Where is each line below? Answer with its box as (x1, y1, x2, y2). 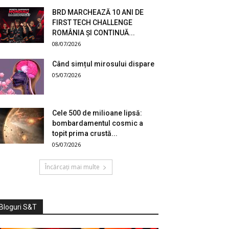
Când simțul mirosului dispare (52, 60, 154, 68)
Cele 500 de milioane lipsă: (52, 109, 142, 118)
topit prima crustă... (52, 129, 118, 138)
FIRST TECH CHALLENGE (52, 18, 132, 27)
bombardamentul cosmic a (52, 119, 143, 128)
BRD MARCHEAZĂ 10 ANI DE (52, 8, 144, 17)
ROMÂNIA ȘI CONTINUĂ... (52, 29, 135, 37)
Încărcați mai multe (44, 163, 100, 172)
